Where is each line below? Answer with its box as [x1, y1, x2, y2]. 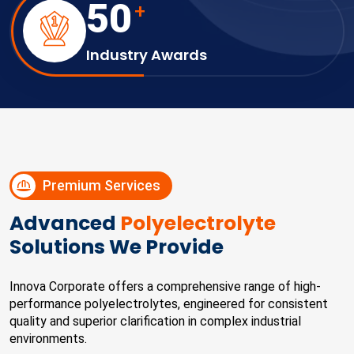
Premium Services [40, 177, 160, 194]
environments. [9, 331, 87, 346]
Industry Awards [86, 45, 207, 65]
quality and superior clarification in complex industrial [9, 314, 301, 329]
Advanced [9, 209, 120, 237]
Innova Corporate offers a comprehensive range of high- [9, 279, 321, 294]
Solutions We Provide [9, 233, 224, 261]
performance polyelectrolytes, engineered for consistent [9, 296, 328, 311]
